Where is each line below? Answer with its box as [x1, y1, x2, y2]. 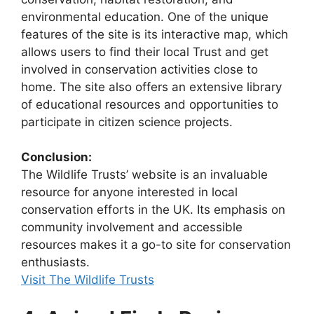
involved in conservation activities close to [21, 62, 258, 76]
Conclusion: [21, 150, 92, 165]
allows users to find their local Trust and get [21, 44, 268, 59]
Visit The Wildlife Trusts [21, 273, 154, 287]
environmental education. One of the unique [21, 9, 268, 24]
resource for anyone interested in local [21, 185, 238, 200]
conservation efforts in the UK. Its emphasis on [21, 203, 285, 217]
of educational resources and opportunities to [21, 97, 278, 111]
